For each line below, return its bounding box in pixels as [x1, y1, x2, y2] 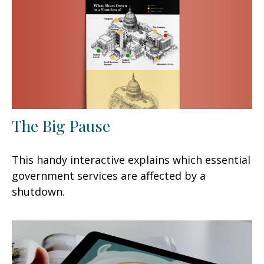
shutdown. [12, 184, 65, 199]
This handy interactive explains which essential [12, 152, 250, 167]
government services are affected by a [12, 168, 206, 183]
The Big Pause [12, 114, 110, 136]
